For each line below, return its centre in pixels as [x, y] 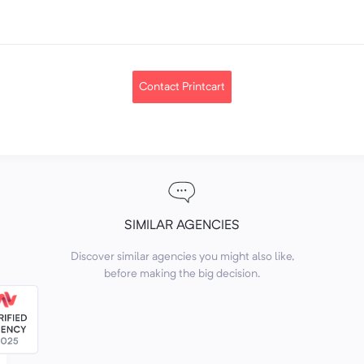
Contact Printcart [182, 87]
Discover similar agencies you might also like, [182, 257]
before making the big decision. [182, 274]
